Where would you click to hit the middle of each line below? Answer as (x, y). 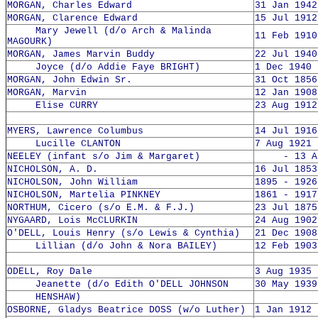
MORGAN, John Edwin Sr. (70, 80)
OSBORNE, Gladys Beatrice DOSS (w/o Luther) (126, 310)
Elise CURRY (53, 105)
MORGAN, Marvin (47, 93)
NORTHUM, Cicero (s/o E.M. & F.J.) (101, 208)
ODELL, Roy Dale (50, 272)
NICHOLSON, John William (72, 182)
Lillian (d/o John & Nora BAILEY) (112, 246)
